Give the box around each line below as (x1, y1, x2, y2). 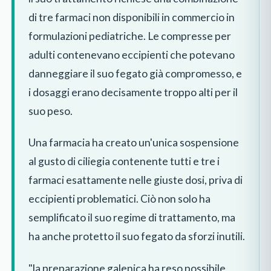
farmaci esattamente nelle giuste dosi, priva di (28, 174, 243, 187)
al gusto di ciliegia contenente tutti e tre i (28, 155, 220, 168)
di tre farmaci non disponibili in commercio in (28, 10, 235, 24)
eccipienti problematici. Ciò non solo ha (28, 192, 211, 206)
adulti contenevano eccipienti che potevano (28, 48, 235, 61)
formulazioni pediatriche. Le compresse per (28, 29, 231, 42)
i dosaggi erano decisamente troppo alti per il (28, 85, 238, 99)
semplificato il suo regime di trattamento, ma (28, 211, 235, 224)
